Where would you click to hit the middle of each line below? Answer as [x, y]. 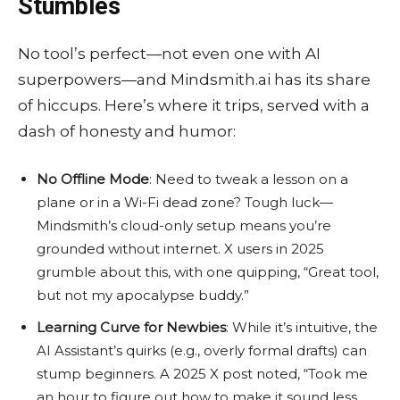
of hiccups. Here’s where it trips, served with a [194, 106]
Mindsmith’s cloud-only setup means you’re [184, 226]
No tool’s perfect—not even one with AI [169, 54]
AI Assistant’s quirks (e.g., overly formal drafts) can [202, 351]
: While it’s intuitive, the [302, 328]
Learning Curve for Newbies [131, 328]
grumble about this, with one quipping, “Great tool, [208, 272]
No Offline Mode [93, 179]
